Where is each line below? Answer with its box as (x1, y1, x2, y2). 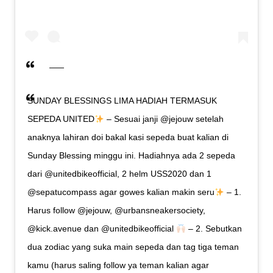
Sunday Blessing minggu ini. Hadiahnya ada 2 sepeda (27, 151, 235, 161)
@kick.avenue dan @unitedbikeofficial (27, 224, 176, 234)
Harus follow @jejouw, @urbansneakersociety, (27, 205, 205, 216)
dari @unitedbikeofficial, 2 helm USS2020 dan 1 (27, 169, 211, 179)
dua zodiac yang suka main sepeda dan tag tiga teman (27, 242, 239, 252)
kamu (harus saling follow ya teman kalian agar (27, 260, 209, 271)
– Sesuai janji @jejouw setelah (104, 114, 224, 124)
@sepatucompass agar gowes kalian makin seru (27, 187, 214, 197)
